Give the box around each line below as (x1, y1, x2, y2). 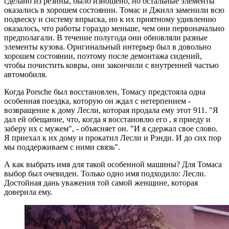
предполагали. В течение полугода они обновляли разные (4, 33, 208, 42)
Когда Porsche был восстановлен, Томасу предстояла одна (4, 87, 205, 97)
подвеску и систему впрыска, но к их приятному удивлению (4, 15, 216, 24)
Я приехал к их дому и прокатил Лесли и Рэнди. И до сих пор (4, 133, 221, 143)
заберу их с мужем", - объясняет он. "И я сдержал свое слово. (4, 124, 218, 133)
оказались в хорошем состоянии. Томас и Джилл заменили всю (4, 6, 224, 15)
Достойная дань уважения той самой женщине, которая (4, 178, 198, 188)
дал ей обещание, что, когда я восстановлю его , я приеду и (4, 115, 211, 124)
